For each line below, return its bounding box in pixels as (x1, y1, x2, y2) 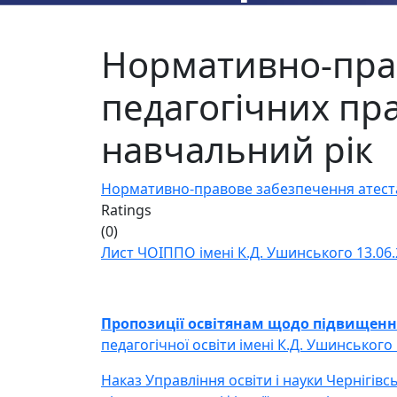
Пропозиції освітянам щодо (101, 314, 309, 333)
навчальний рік (101, 125, 373, 174)
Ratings (101, 200, 152, 220)
